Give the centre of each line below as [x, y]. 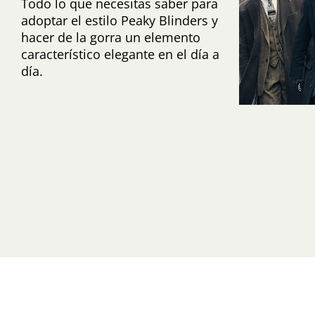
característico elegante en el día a [120, 54]
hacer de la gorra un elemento [110, 38]
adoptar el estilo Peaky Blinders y [119, 21]
